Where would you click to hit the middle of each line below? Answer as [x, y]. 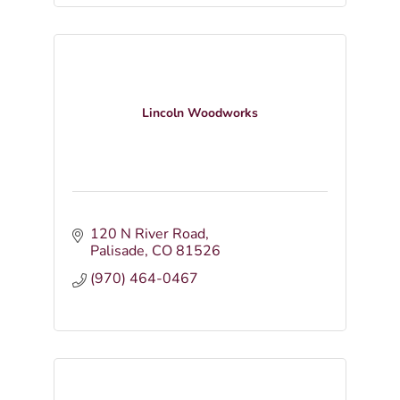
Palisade [117, 251]
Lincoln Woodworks [200, 113]
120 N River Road [147, 234]
